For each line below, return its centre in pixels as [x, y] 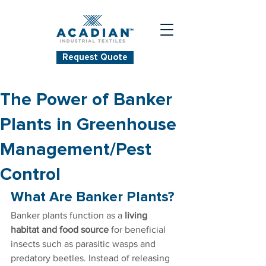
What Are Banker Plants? [93, 197]
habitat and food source [60, 229]
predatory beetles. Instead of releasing [91, 258]
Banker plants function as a [68, 215]
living [137, 215]
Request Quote [95, 57]
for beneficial [138, 229]
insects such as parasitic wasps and [84, 244]
